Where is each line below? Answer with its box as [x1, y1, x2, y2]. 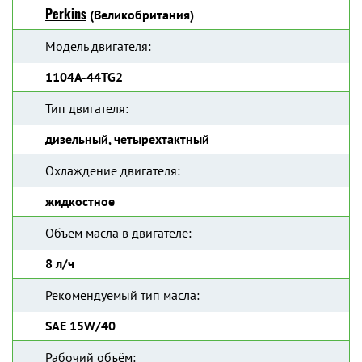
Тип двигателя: [45, 100, 128, 116]
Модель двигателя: [45, 38, 151, 54]
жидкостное [45, 193, 115, 209]
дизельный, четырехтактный [45, 131, 209, 147]
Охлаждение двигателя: [45, 162, 180, 179]
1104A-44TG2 [45, 69, 123, 85]
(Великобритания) [86, 6, 194, 23]
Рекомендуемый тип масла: [45, 287, 200, 303]
